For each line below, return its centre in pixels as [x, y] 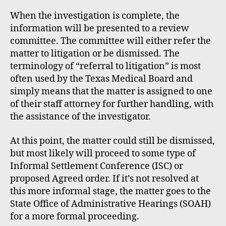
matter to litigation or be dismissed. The [95, 54]
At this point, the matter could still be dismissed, [112, 141]
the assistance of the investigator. [80, 117]
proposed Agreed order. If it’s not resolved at [104, 179]
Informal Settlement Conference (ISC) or [97, 166]
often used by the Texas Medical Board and [101, 79]
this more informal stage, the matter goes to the [110, 191]
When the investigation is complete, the [95, 16]
